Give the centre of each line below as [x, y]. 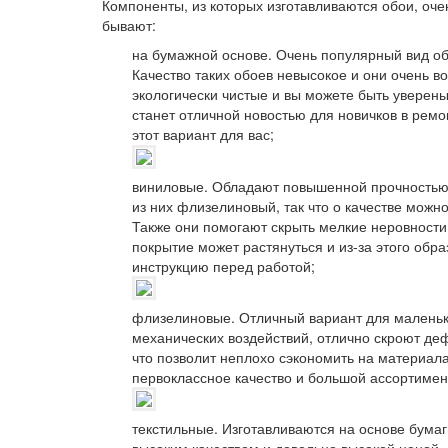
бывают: [129, 25]
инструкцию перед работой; [223, 265]
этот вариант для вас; [203, 134]
